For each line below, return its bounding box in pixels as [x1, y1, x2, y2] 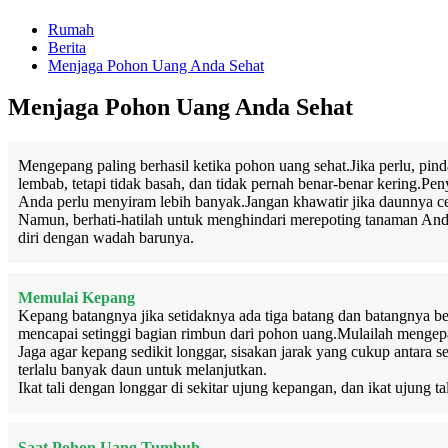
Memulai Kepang [18, 289, 135, 307]
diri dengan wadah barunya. [18, 229, 194, 247]
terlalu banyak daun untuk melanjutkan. [18, 361, 267, 379]
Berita [48, 38, 86, 56]
